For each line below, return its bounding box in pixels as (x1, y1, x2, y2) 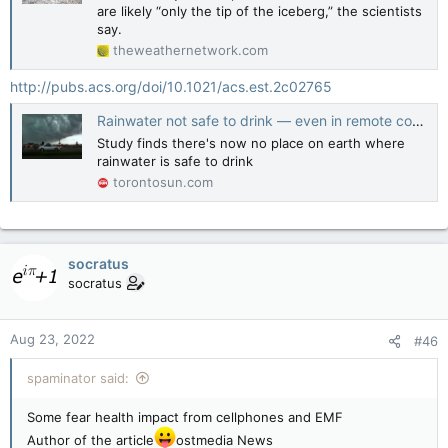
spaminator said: (27, 369, 129, 386)
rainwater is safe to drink (97, 152, 253, 169)
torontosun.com (113, 173, 213, 190)
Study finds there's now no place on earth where (97, 134, 405, 151)
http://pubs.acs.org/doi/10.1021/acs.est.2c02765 (10, 77, 332, 95)
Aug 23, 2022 (10, 330, 95, 347)
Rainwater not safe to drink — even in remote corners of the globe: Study (97, 112, 412, 130)
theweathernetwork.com (113, 41, 268, 58)
